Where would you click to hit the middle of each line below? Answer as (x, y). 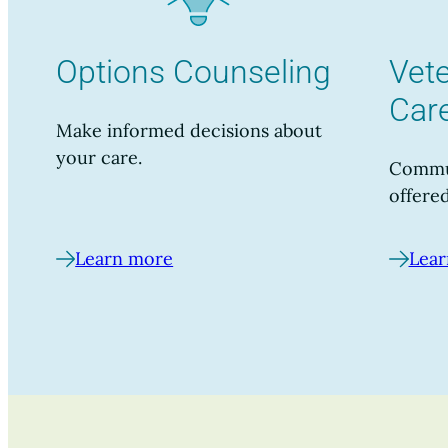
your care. (99, 158)
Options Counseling (193, 71)
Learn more (124, 259)
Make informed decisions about (189, 131)
